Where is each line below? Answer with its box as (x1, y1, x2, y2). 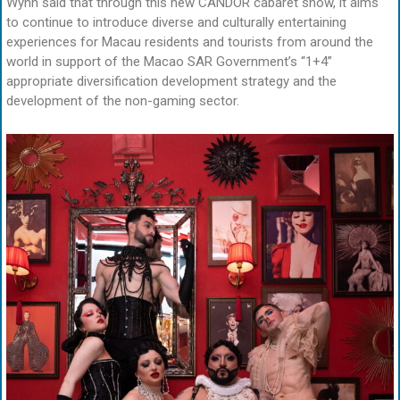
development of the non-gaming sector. (6, 92, 239, 109)
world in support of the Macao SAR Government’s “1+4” (6, 53, 332, 70)
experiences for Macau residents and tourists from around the (6, 33, 373, 50)
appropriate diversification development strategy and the (6, 72, 337, 89)
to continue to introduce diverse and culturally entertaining (6, 13, 346, 30)
